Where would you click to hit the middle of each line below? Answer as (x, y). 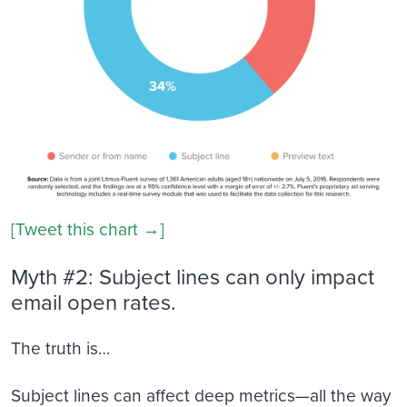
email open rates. (94, 302)
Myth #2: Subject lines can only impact (193, 277)
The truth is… (60, 347)
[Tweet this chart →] (88, 229)
